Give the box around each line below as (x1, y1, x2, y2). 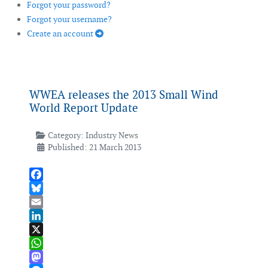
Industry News (85, 130, 138, 141)
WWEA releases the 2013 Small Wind (29, 87, 218, 103)
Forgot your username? (27, 14, 112, 25)
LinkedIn (29, 224, 62, 235)
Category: (45, 130, 86, 141)
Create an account (27, 28, 95, 39)
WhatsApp (29, 251, 68, 263)
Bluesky (29, 196, 58, 208)
